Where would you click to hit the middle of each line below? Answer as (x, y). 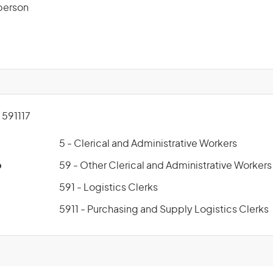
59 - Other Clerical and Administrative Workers (165, 166)
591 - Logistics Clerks (108, 188)
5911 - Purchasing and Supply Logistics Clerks (164, 210)
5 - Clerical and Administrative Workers (148, 144)
